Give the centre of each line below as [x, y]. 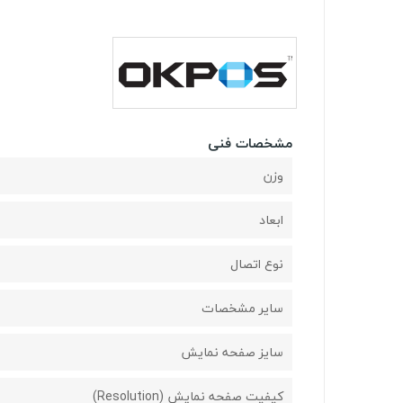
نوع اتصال [257, 264]
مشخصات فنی [250, 143]
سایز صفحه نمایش [232, 353]
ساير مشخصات [242, 309]
